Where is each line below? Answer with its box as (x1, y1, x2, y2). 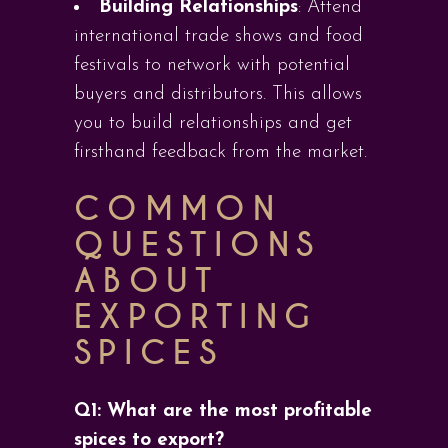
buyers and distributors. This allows (74, 85, 362, 104)
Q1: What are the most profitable (74, 402, 372, 421)
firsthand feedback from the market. (74, 143, 367, 162)
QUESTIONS (74, 225, 321, 266)
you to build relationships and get (74, 114, 352, 133)
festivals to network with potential (74, 56, 350, 75)
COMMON (74, 189, 282, 230)
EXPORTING (74, 297, 318, 338)
